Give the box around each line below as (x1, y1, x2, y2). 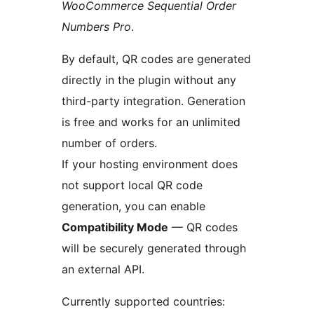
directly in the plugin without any (62, 73, 236, 88)
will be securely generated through (62, 241, 246, 256)
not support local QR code (62, 178, 203, 193)
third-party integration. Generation (62, 94, 245, 109)
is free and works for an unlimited (62, 115, 240, 130)
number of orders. (62, 136, 157, 151)
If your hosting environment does (62, 157, 238, 172)
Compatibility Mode (62, 220, 168, 235)
